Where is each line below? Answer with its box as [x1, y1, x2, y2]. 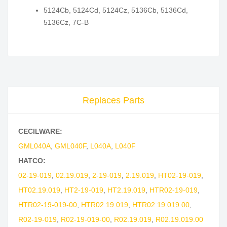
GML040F [55, 142, 86, 150]
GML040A [18, 142, 51, 150]
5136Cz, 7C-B [44, 18, 89, 27]
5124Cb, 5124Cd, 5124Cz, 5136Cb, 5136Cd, [44, 6, 188, 15]
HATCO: [18, 157, 46, 165]
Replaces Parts [83, 95, 144, 106]
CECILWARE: [18, 127, 62, 136]
